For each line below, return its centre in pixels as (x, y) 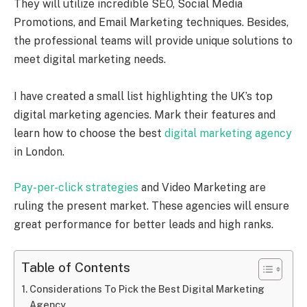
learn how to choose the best (89, 134)
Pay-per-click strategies (76, 187)
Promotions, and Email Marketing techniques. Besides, (151, 23)
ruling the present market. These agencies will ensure (151, 206)
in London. (39, 152)
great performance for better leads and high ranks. (145, 224)
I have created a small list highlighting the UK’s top (143, 97)
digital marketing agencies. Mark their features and (145, 115)
